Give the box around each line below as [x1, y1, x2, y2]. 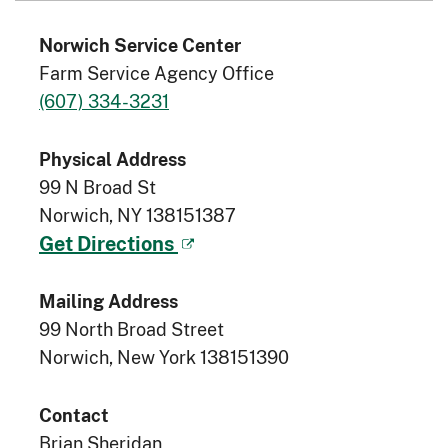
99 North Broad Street [39, 315, 224, 342]
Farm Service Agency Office [39, 59, 274, 86]
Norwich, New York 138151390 [39, 343, 289, 370]
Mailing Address [39, 289, 178, 312]
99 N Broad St [39, 173, 156, 200]
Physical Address [39, 147, 186, 170]
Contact [39, 403, 109, 426]
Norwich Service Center [39, 33, 241, 56]
